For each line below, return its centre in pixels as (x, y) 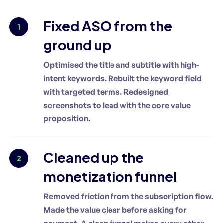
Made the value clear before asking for (115, 209)
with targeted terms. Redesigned (106, 91)
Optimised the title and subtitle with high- (121, 64)
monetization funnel (110, 176)
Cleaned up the (94, 157)
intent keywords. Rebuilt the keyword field (122, 78)
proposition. (67, 118)
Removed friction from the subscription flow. (128, 196)
